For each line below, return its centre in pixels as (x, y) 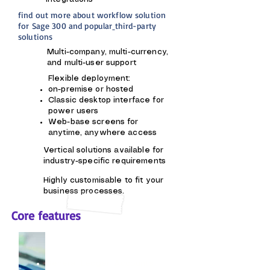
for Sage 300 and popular (65, 26)
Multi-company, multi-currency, (108, 52)
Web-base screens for (93, 122)
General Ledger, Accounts (99, 263)
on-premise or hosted (91, 89)
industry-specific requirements (105, 161)
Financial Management (98, 242)
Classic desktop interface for (106, 100)
